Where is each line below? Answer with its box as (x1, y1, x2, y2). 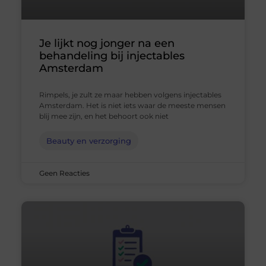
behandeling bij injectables (39, 49, 185, 63)
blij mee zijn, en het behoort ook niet (39, 112, 169, 121)
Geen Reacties (39, 169, 90, 178)
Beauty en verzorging (46, 136, 131, 146)
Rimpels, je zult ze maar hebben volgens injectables (39, 90, 221, 100)
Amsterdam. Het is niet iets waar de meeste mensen (39, 101, 226, 110)
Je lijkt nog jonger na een (39, 37, 175, 50)
